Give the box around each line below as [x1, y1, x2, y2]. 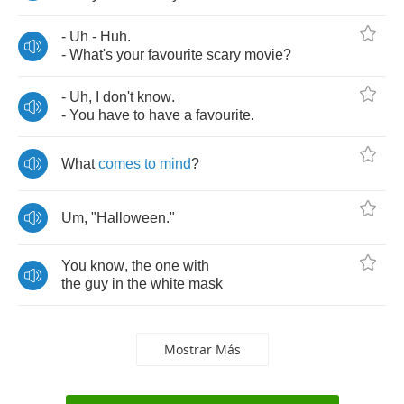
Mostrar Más [163, 341, 241, 358]
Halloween [96, 209, 166, 225]
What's [69, 47, 113, 62]
